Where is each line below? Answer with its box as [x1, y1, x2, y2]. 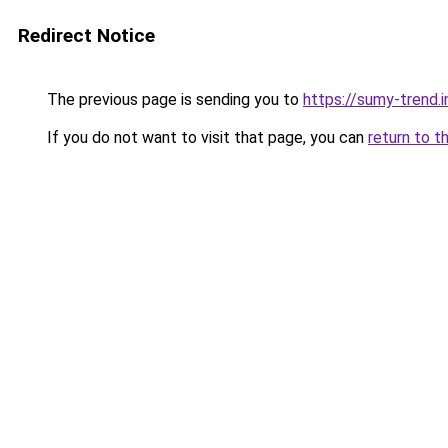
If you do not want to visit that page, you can [43, 128, 368, 147]
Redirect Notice [18, 24, 155, 47]
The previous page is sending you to [43, 90, 303, 109]
